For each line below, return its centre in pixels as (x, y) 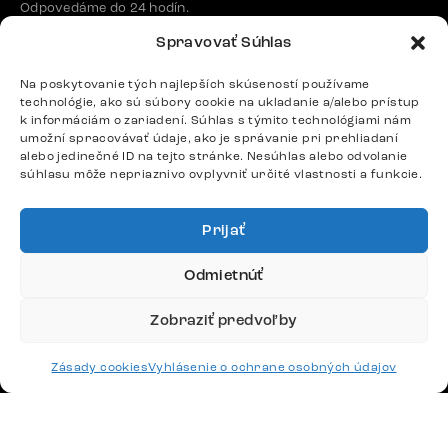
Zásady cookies (100, 367)
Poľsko (330, 405)
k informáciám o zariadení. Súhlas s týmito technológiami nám (215, 120)
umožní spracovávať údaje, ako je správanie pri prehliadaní (209, 138)
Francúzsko (211, 405)
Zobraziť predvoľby (224, 320)
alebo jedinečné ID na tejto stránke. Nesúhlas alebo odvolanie (214, 156)
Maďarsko (206, 369)
